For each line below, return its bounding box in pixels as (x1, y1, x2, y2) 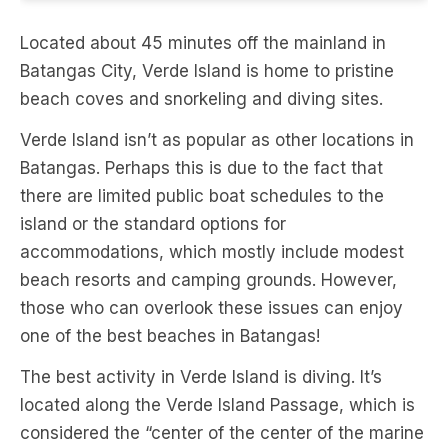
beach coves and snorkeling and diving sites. (20, 89, 383, 110)
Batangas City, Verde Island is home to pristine (20, 61, 394, 82)
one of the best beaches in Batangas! (20, 326, 320, 347)
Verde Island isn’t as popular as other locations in (20, 130, 414, 151)
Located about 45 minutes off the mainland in (20, 33, 386, 54)
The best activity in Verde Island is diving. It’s (20, 367, 382, 388)
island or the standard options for (20, 214, 286, 235)
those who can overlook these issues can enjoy (20, 298, 403, 319)
